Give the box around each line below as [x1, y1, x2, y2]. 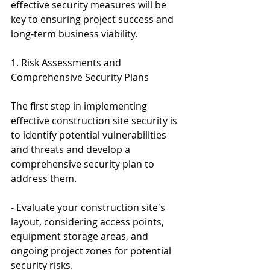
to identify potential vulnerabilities [11, 128, 169, 142]
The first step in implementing [11, 99, 149, 113]
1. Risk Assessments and [11, 55, 124, 69]
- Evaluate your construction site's [11, 200, 168, 214]
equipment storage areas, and [11, 229, 151, 243]
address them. [11, 171, 77, 185]
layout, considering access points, [11, 215, 166, 228]
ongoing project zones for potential [11, 243, 174, 257]
